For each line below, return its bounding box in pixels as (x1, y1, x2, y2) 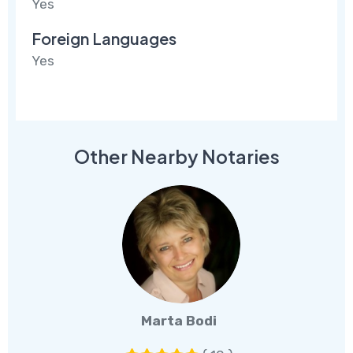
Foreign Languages (32, 28, 177, 49)
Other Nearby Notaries (73, 145, 280, 169)
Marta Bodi (140, 313, 217, 329)
